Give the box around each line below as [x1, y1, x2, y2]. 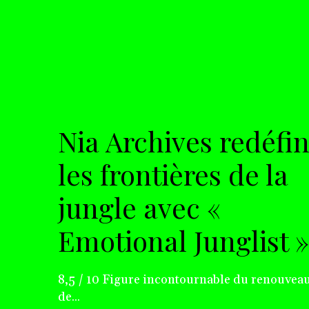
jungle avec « [58, 189, 221, 226]
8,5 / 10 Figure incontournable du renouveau [58, 272, 102, 288]
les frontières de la [58, 156, 288, 193]
